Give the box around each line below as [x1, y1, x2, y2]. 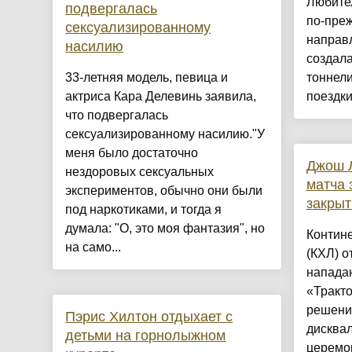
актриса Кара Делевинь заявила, [65, 90, 257, 104]
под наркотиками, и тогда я [65, 203, 222, 217]
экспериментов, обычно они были [65, 184, 263, 198]
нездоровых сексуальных [65, 165, 214, 179]
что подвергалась [65, 108, 169, 123]
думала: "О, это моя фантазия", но [65, 222, 266, 236]
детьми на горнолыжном [65, 328, 226, 344]
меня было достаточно [65, 146, 199, 160]
